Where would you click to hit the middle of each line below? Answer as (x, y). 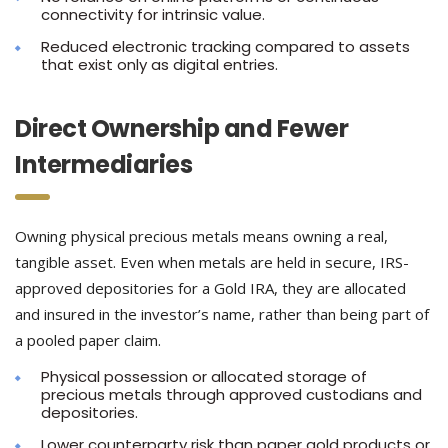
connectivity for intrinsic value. (153, 14)
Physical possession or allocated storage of (204, 376)
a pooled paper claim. (88, 340)
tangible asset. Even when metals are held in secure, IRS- (212, 262)
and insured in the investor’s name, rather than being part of (222, 314)
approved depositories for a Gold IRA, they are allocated (210, 288)
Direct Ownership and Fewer (182, 128)
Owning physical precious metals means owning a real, (201, 236)
